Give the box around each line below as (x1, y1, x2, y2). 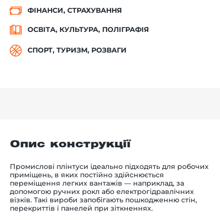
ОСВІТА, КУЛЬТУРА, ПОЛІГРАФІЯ (27, 25, 149, 34)
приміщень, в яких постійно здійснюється (10, 170, 164, 179)
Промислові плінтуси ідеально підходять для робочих (10, 162, 209, 171)
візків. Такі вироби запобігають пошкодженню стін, (10, 195, 197, 204)
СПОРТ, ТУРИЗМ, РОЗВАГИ (27, 46, 127, 55)
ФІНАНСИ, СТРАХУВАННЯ (27, 6, 122, 15)
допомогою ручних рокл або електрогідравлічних (10, 187, 194, 196)
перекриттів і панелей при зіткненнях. (10, 203, 153, 213)
